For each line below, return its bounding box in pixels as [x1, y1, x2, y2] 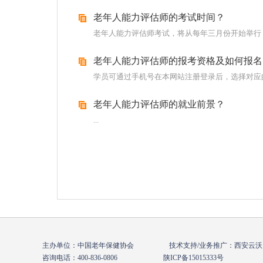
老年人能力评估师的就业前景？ [93, 99, 225, 109]
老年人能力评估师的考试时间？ [93, 12, 225, 22]
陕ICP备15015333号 [163, 254, 224, 262]
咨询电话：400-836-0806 [42, 254, 163, 262]
